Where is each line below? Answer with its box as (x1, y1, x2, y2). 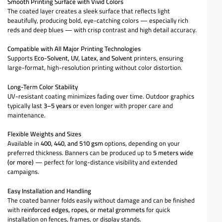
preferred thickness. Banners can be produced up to (7, 147, 153, 159)
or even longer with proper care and (71, 99, 173, 111)
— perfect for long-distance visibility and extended (34, 156, 177, 168)
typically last (7, 99, 44, 111)
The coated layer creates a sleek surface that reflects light (7, 4, 170, 17)
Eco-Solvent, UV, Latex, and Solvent (34, 52, 132, 64)
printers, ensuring (132, 52, 183, 64)
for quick (145, 203, 170, 216)
